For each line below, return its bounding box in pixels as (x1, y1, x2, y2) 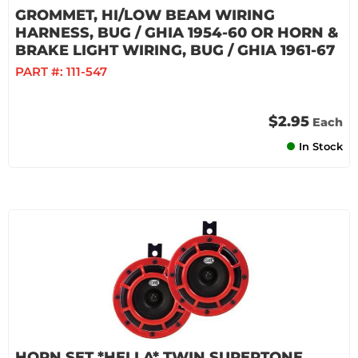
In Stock (299, 140, 343, 153)
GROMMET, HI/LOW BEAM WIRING (15, 6, 275, 24)
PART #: (15, 64, 66, 79)
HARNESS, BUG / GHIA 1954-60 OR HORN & (15, 24, 339, 42)
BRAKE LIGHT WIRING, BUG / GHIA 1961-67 (15, 42, 335, 59)
